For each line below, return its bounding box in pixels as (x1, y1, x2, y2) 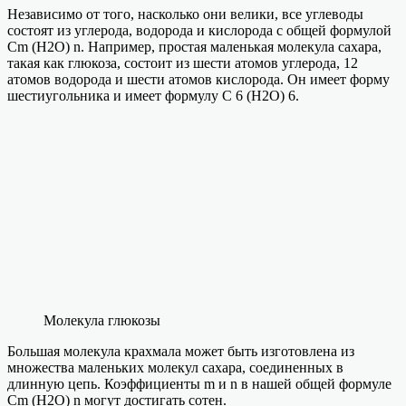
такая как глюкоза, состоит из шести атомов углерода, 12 (7, 54, 358, 71)
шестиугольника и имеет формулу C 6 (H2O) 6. (7, 87, 299, 103)
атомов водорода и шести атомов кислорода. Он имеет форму (7, 71, 390, 87)
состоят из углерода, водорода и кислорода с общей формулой (7, 22, 391, 38)
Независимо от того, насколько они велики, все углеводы (7, 5, 363, 22)
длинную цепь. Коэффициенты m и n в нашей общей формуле (7, 375, 391, 391)
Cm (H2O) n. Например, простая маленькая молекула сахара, (7, 38, 382, 54)
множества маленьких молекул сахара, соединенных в (7, 359, 343, 375)
